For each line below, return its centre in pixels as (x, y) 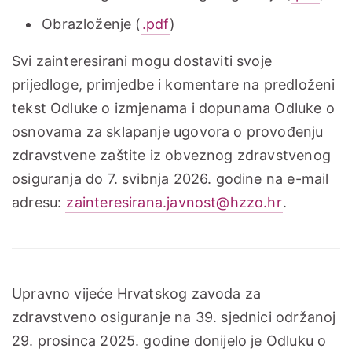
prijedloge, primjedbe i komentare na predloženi (174, 85)
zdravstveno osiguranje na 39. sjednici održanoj (174, 317)
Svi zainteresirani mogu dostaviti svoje (142, 61)
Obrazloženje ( (92, 24)
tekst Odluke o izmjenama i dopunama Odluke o (173, 108)
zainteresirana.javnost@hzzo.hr (174, 203)
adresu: (39, 203)
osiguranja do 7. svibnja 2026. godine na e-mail (170, 179)
